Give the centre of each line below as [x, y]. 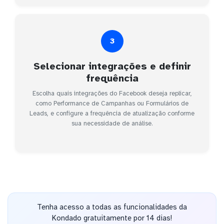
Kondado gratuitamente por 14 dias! [112, 218]
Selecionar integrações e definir [112, 66]
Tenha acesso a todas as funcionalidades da [112, 207]
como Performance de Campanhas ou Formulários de [112, 103]
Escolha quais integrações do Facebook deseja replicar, [112, 93]
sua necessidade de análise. [112, 123]
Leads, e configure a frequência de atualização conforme [112, 113]
